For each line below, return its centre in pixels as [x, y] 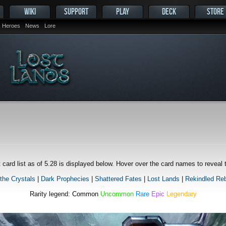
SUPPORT [76, 11]
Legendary [181, 194]
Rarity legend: [51, 194]
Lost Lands [163, 179]
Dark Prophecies [65, 179]
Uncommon [117, 194]
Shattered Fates [118, 179]
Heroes [11, 26]
